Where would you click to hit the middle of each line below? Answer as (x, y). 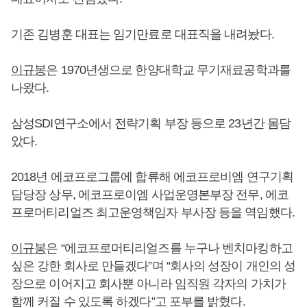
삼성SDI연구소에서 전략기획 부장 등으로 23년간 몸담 (151, 123)
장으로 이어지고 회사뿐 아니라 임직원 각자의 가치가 (148, 284)
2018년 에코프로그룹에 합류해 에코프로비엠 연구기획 (152, 177)
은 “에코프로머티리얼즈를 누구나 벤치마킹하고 (169, 248)
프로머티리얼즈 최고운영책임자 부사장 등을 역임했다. (153, 212)
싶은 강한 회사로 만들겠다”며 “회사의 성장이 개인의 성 (153, 266)
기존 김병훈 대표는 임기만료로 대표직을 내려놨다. (143, 34)
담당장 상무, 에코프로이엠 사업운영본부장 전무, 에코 (150, 195)
